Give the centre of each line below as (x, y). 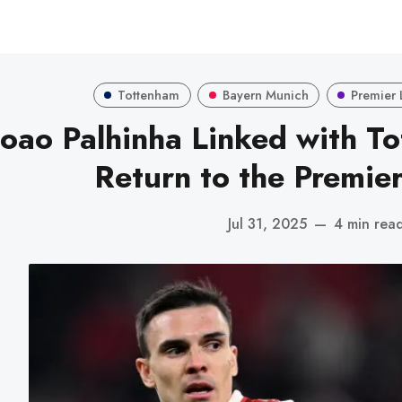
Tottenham (149, 95)
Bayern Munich (265, 95)
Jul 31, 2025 (267, 223)
